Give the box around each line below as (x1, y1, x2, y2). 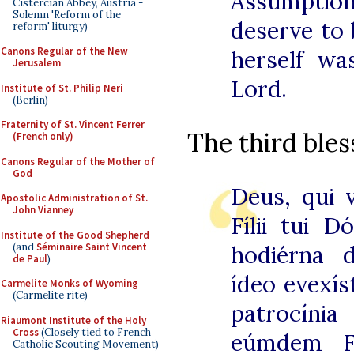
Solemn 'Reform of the (13, 7, 121, 21)
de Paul (13, 251, 47, 265)
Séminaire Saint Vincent (36, 239, 147, 254)
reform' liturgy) (13, 19, 88, 33)
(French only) (13, 130, 73, 143)
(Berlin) (13, 92, 48, 107)
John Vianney (13, 203, 73, 217)
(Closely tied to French (39, 325, 151, 339)
